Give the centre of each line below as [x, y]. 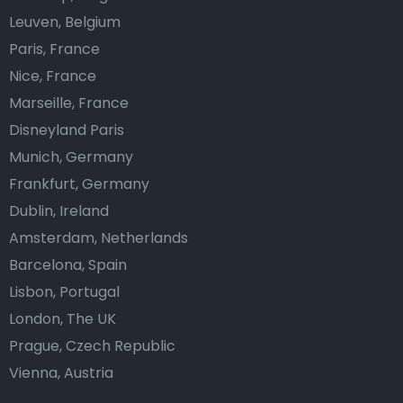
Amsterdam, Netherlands [99, 238]
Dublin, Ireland [59, 211]
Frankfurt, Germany [79, 184]
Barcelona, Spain [68, 265]
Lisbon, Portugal [64, 292]
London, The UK [63, 319]
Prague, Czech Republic [92, 346]
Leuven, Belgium [65, 22]
